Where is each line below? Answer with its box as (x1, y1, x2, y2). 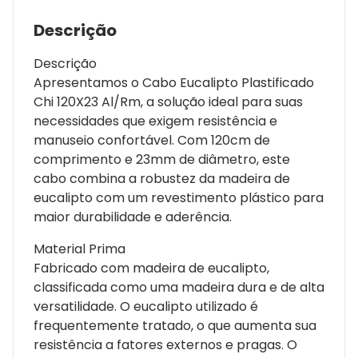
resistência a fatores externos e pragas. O (34, 335, 297, 354)
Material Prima (34, 239, 125, 258)
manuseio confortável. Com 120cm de (34, 130, 270, 149)
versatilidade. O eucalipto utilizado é (34, 296, 258, 316)
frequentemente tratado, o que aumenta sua (34, 316, 316, 335)
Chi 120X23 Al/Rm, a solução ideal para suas (34, 92, 303, 111)
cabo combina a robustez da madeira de (34, 169, 290, 188)
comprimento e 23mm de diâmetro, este (34, 149, 290, 169)
